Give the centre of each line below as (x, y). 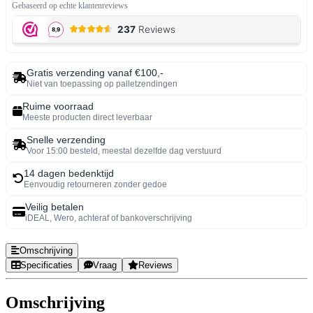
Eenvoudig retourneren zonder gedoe (95, 184)
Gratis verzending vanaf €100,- (95, 72)
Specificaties (46, 265)
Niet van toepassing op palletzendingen (102, 83)
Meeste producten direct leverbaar (87, 117)
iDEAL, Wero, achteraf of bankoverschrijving (109, 218)
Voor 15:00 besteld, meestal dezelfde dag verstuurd (124, 151)
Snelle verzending (66, 139)
